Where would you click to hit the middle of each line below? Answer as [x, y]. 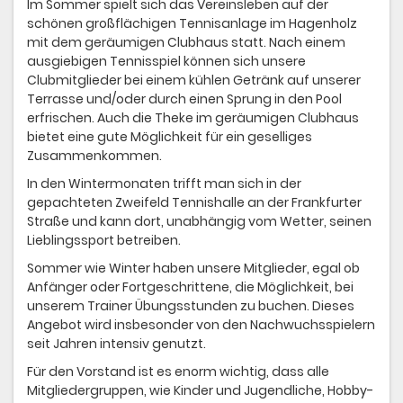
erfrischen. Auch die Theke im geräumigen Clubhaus [193, 118]
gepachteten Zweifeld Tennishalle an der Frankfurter [194, 203]
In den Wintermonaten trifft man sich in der [164, 184]
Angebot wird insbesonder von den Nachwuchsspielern [201, 325]
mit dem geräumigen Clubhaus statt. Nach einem [186, 43]
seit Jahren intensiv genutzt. [116, 344]
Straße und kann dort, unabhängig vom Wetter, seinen [199, 222]
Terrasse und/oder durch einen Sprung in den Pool [184, 99]
